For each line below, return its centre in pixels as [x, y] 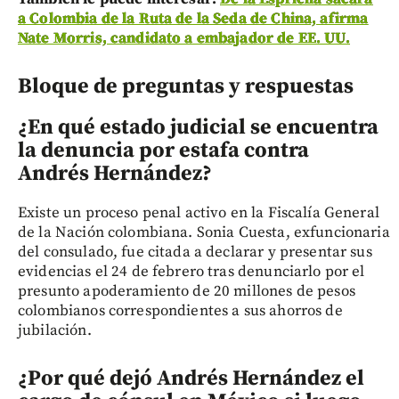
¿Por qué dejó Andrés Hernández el [191, 379]
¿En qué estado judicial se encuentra [198, 128]
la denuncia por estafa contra [163, 151]
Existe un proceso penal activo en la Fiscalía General [199, 213]
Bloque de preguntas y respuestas [186, 87]
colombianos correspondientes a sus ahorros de [180, 311]
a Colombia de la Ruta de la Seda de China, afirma [193, 19]
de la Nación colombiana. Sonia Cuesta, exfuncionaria [204, 233]
